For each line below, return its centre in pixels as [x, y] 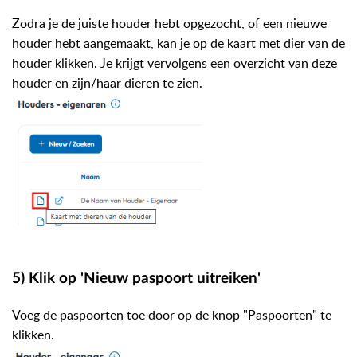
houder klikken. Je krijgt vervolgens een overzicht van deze [175, 63]
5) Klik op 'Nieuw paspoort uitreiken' [136, 279]
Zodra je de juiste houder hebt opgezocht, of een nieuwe [169, 24]
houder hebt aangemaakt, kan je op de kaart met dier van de [178, 43]
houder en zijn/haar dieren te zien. [109, 83]
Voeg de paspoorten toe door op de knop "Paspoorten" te [172, 314]
